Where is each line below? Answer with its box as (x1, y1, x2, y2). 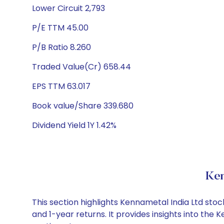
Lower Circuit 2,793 (32, 2, 105, 14)
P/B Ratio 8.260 (32, 41, 91, 53)
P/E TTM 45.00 (32, 22, 88, 33)
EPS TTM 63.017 (32, 80, 90, 92)
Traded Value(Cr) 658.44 (32, 61, 131, 72)
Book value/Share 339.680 (32, 100, 133, 111)
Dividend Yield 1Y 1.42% (32, 119, 116, 131)
